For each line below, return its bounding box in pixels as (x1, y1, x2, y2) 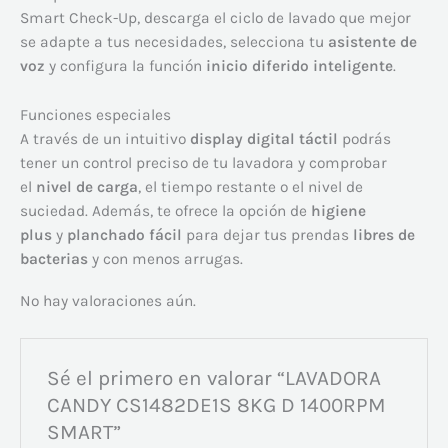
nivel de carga (32, 177, 138, 196)
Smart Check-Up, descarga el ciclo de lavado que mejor (20, 8, 411, 27)
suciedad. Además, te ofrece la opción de (20, 201, 311, 220)
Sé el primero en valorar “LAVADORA (46, 365, 381, 390)
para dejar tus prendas (186, 225, 353, 244)
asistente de (324, 32, 417, 51)
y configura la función (45, 56, 202, 75)
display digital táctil (190, 129, 338, 148)
